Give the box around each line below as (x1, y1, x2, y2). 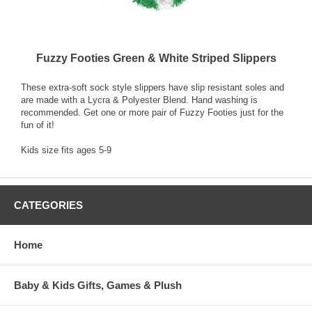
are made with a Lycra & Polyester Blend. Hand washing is (21, 95, 258, 106)
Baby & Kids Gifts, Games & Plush (14, 279, 182, 292)
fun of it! (21, 120, 54, 131)
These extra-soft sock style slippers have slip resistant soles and (21, 82, 284, 93)
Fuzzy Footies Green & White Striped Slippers (36, 52, 276, 65)
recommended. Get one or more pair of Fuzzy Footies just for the (21, 107, 283, 118)
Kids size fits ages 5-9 (21, 145, 111, 156)
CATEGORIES (14, 199, 83, 212)
